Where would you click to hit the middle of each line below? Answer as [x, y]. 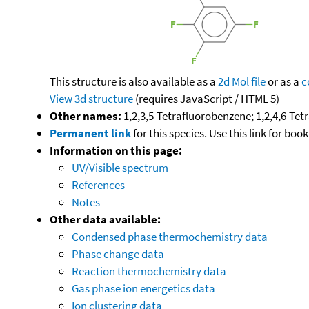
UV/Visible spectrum [120, 167]
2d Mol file [242, 81]
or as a [283, 81]
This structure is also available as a [134, 81]
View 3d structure [91, 98]
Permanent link [90, 133]
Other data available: [105, 219]
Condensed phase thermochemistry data [170, 236]
